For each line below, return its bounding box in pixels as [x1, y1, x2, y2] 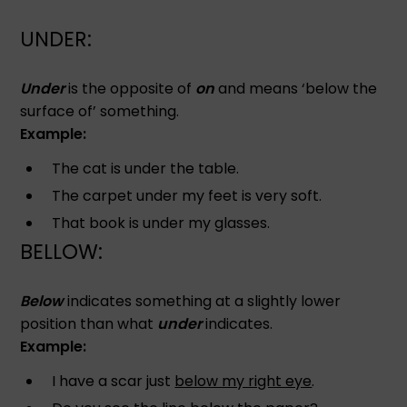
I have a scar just [52, 370, 175, 392]
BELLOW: [20, 236, 104, 266]
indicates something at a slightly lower [64, 290, 342, 312]
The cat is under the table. [52, 157, 240, 179]
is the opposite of [65, 77, 196, 99]
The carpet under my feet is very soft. [52, 184, 323, 206]
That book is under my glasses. [52, 212, 271, 233]
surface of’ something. [20, 100, 180, 122]
